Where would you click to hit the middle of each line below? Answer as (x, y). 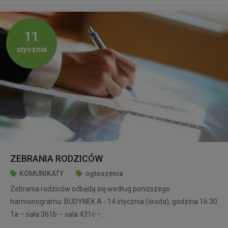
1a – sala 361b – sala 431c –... (58, 214)
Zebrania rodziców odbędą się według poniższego (90, 189)
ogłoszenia (104, 173)
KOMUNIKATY (41, 173)
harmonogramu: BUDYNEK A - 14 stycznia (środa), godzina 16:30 (114, 201)
